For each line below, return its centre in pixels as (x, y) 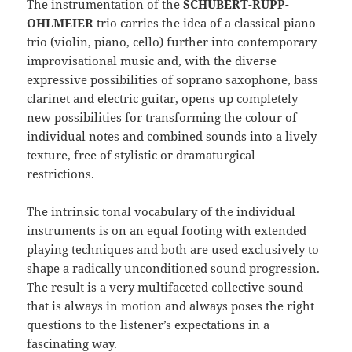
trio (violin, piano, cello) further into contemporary (172, 42)
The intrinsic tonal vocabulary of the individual (161, 212)
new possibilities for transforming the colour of (162, 117)
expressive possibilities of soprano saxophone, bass (173, 80)
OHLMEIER (62, 23)
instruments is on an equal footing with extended (167, 231)
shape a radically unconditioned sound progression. (174, 268)
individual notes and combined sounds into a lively (172, 136)
